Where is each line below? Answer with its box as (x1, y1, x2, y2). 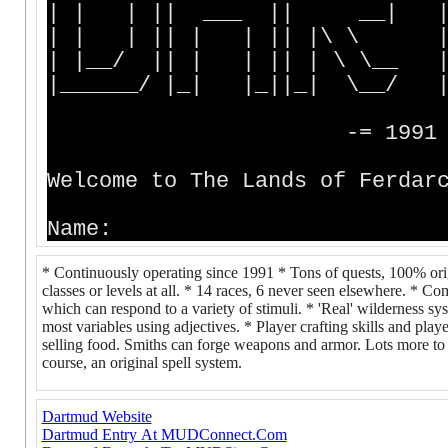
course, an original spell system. (41, 354, 242, 371)
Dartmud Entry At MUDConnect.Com (41, 426, 287, 443)
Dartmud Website (41, 408, 152, 425)
